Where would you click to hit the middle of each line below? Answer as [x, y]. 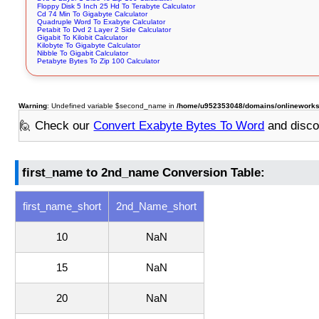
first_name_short [62, 207]
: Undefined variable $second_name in [112, 106]
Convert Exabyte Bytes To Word [179, 125]
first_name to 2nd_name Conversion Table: [144, 172]
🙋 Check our [57, 125]
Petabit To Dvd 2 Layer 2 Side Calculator [104, 30]
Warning [33, 106]
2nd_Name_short [157, 207]
